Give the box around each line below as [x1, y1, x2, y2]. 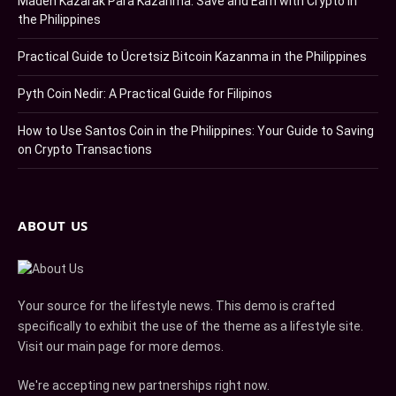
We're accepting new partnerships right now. [18, 378, 270, 393]
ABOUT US [18, 217, 88, 235]
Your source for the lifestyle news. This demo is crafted [18, 299, 335, 314]
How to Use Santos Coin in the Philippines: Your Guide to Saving [18, 124, 374, 139]
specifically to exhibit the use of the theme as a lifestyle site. [18, 319, 363, 334]
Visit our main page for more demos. [18, 339, 224, 354]
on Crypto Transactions [18, 142, 152, 157]
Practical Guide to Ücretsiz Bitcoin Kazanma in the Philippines [18, 49, 367, 65]
